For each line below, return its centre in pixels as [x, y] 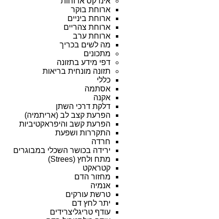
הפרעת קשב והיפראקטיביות [65, 124]
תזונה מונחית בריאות [77, 71]
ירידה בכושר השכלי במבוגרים [62, 150]
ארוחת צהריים [87, 27]
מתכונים [97, 54]
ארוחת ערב [92, 36]
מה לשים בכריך [85, 45]
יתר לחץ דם [91, 203]
